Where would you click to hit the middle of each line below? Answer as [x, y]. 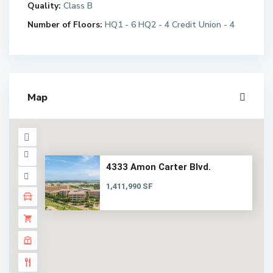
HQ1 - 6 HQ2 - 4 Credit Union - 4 [168, 25]
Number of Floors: [65, 25]
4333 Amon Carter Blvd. [158, 167]
